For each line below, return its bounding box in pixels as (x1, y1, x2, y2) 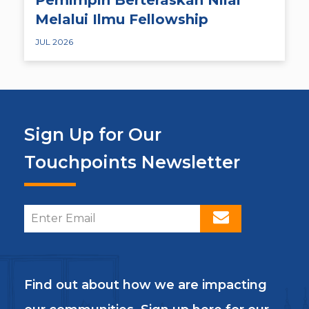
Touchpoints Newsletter (24, 151, 240, 172)
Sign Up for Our (24, 123, 161, 145)
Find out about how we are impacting (24, 277, 267, 293)
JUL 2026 (35, 36, 73, 47)
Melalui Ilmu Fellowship (35, 10, 208, 28)
